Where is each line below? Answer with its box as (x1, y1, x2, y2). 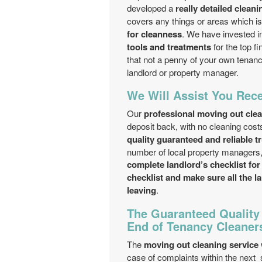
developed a (127, 2, 175, 14)
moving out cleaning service (144, 238, 258, 251)
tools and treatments (127, 40, 211, 53)
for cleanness (127, 27, 182, 40)
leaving (127, 184, 156, 196)
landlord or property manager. (127, 66, 239, 78)
